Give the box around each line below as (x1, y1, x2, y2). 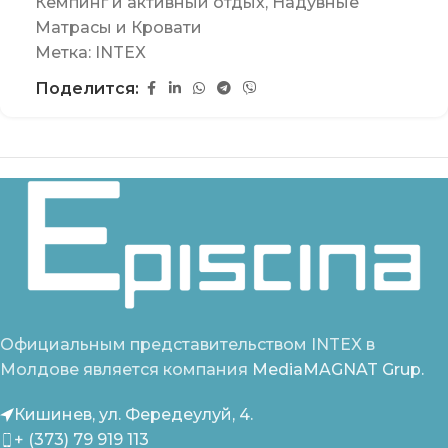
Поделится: (35, 79, 139, 99)
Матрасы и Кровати (35, 18, 202, 38)
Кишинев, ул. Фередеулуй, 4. (14, 405, 253, 425)
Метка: (35, 43, 95, 63)
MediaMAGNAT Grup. (252, 360, 424, 380)
